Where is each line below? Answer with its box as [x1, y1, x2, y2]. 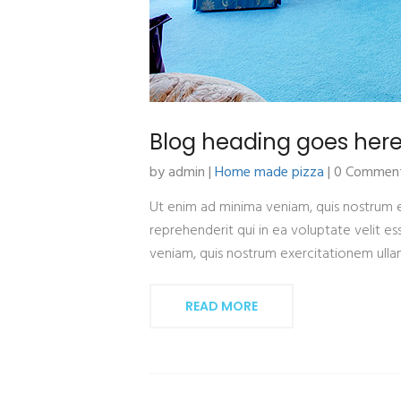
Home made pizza [215, 161, 324, 184]
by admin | [149, 161, 215, 184]
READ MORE [185, 297, 258, 315]
